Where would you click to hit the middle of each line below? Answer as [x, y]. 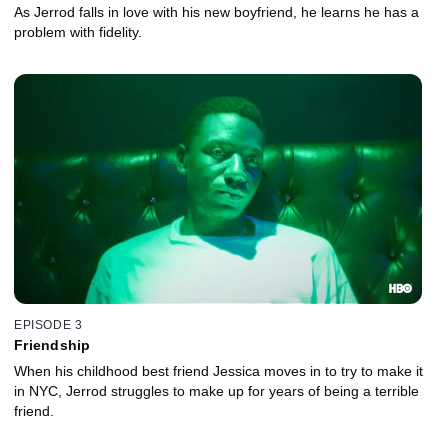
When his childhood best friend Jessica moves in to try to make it [218, 371]
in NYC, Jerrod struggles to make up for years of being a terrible [216, 391]
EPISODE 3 [48, 325]
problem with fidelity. [78, 31]
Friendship [52, 345]
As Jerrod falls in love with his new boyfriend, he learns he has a [216, 11]
